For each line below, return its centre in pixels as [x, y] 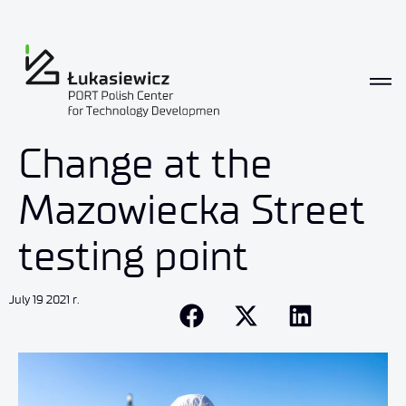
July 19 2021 [39, 300]
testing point [133, 256]
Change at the [145, 164]
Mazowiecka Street [192, 210]
